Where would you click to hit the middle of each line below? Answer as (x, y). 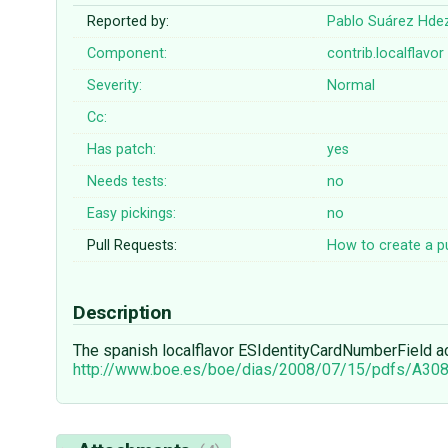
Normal (351, 86)
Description (124, 313)
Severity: (115, 86)
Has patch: (122, 150)
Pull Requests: (132, 246)
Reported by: (128, 22)
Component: (127, 54)
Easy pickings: (132, 214)
